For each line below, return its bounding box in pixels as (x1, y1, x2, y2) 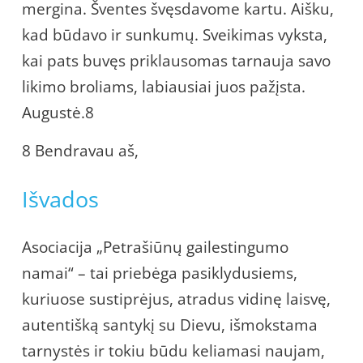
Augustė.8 (22, 101, 94, 123)
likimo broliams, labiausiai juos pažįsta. (22, 75, 305, 97)
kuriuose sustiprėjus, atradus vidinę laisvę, (22, 288, 331, 310)
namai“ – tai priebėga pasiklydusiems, (22, 262, 297, 284)
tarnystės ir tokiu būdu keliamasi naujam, (22, 340, 325, 361)
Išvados (22, 183, 99, 214)
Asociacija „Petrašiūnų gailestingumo (22, 236, 288, 258)
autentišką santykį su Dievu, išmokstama (22, 314, 318, 335)
